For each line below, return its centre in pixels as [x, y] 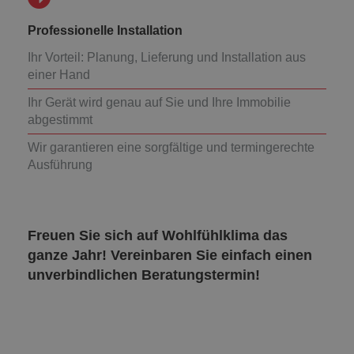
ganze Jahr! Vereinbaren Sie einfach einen [170, 255]
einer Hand [59, 74]
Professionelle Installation [107, 30]
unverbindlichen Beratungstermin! [144, 275]
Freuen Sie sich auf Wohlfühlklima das [158, 235]
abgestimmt [60, 119]
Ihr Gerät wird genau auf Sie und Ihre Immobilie [159, 102]
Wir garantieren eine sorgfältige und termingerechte [171, 147]
